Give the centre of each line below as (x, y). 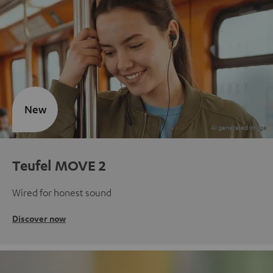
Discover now (39, 218)
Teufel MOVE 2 (59, 165)
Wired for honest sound (62, 192)
